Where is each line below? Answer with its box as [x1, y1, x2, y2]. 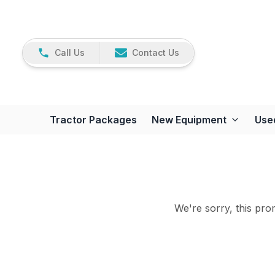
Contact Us [132, 47, 179, 58]
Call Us [55, 47, 85, 58]
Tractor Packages [50, 114, 137, 126]
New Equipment [152, 114, 227, 126]
